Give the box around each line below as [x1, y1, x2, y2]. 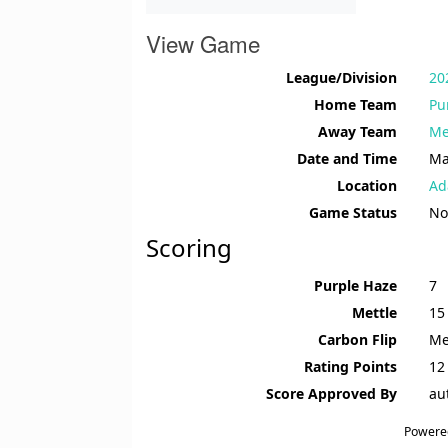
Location [337, 176, 397, 196]
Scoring [146, 231, 232, 265]
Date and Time [297, 149, 397, 169]
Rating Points [304, 357, 397, 377]
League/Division [286, 68, 397, 88]
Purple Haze [314, 276, 397, 296]
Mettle [352, 303, 397, 323]
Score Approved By [266, 384, 397, 404]
